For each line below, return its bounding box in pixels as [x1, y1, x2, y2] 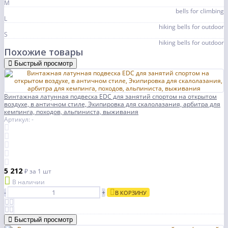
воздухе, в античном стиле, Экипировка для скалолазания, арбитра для [4, 100, 220, 109]
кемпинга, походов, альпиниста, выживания [4, 107, 138, 117]
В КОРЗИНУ [115, 189, 147, 197]
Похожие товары [4, 46, 83, 59]
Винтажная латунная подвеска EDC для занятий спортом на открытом [4, 92, 217, 101]
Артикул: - [4, 115, 34, 124]
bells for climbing [176, 7, 224, 16]
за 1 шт [30, 167, 51, 176]
